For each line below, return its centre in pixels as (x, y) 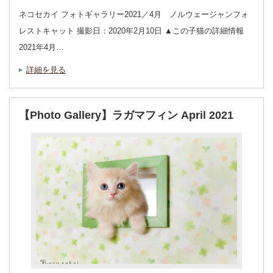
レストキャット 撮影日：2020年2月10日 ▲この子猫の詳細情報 (131, 30)
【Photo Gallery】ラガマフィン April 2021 (126, 115)
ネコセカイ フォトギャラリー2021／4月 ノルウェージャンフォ (134, 14)
